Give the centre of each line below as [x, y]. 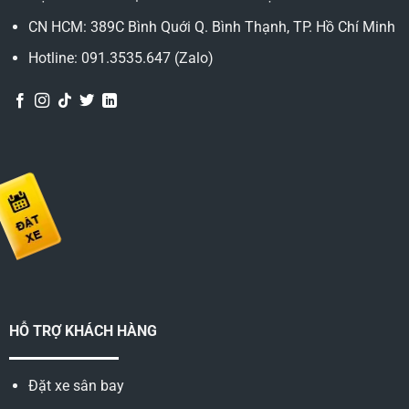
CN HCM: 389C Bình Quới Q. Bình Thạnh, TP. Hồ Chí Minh [211, 26]
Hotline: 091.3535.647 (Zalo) [121, 58]
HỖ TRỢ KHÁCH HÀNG [83, 331]
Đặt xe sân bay [76, 386]
